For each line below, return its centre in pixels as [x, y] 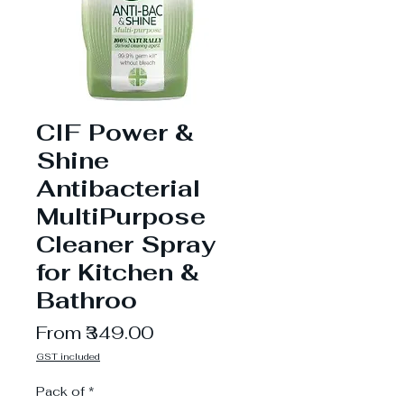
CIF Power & [115, 132]
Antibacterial [118, 188]
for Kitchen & [118, 272]
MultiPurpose [121, 216]
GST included [68, 356]
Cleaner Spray [126, 244]
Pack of [60, 391]
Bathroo [87, 300]
